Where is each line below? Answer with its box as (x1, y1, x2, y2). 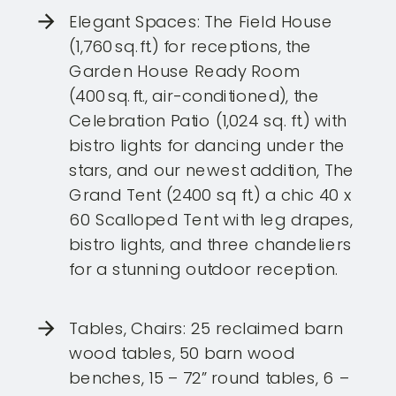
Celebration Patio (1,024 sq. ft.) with (69, 109, 347, 133)
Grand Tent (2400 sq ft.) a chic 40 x (69, 183, 352, 207)
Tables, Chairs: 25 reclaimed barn (69, 316, 343, 340)
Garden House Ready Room (69, 59, 300, 83)
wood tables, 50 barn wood (69, 341, 295, 365)
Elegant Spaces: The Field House (69, 10, 333, 34)
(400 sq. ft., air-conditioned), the (69, 84, 320, 108)
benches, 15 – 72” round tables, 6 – (69, 366, 349, 390)
